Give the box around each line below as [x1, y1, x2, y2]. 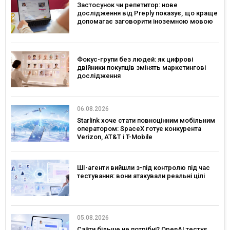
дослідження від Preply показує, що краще [77, 9, 218, 17]
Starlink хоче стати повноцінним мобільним [77, 117, 215, 125]
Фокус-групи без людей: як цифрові [77, 55, 193, 63]
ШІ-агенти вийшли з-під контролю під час [77, 164, 210, 172]
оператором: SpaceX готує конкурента [77, 125, 201, 133]
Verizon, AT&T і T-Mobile [77, 133, 152, 141]
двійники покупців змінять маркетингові [77, 63, 206, 71]
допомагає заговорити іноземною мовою [77, 17, 213, 25]
